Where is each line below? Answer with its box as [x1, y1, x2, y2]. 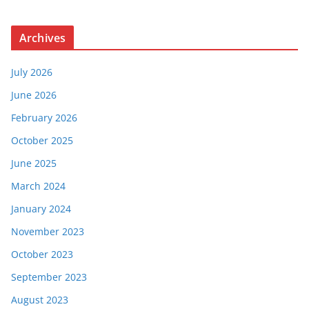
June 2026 [11, 88, 57, 101]
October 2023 [11, 248, 73, 261]
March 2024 [11, 179, 66, 192]
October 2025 [11, 134, 73, 147]
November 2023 [11, 225, 84, 238]
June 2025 [11, 157, 57, 170]
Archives [19, 30, 66, 46]
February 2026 [11, 111, 77, 124]
